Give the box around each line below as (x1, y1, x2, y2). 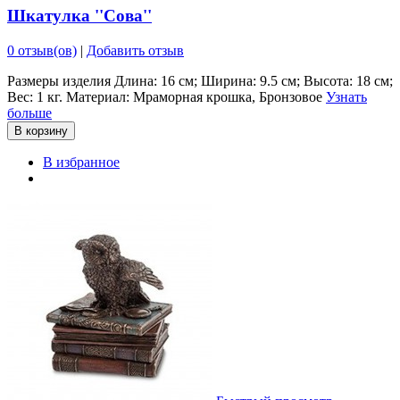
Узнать (326, 88, 367, 104)
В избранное (43, 154, 120, 170)
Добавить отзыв (87, 42, 184, 58)
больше (7, 104, 52, 121)
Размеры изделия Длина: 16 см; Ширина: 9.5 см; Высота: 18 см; (7, 72, 393, 88)
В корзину (14, 123, 68, 137)
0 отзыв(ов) (7, 42, 77, 58)
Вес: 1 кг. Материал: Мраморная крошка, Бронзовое (7, 88, 326, 104)
